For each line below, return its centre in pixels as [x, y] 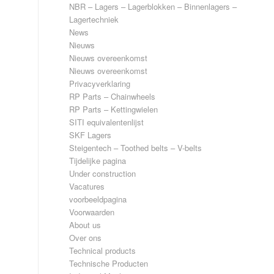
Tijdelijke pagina [98, 161]
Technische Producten [109, 263]
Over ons [86, 238]
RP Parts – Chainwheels [113, 96]
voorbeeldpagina [98, 199]
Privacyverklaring [100, 83]
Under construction [103, 173]
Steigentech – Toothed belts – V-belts [136, 148]
